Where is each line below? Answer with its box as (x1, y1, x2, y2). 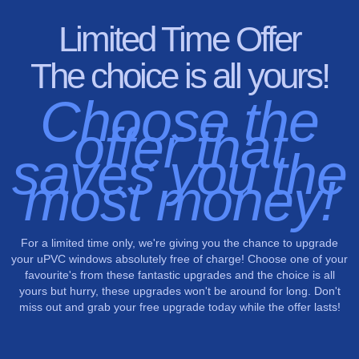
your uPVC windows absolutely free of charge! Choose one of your (11, 252, 348, 265)
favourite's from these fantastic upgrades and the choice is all (24, 268, 335, 281)
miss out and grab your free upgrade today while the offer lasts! (18, 300, 341, 313)
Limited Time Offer (58, 18, 301, 58)
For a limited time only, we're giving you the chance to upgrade (21, 236, 338, 249)
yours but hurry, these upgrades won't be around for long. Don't (18, 284, 341, 297)
